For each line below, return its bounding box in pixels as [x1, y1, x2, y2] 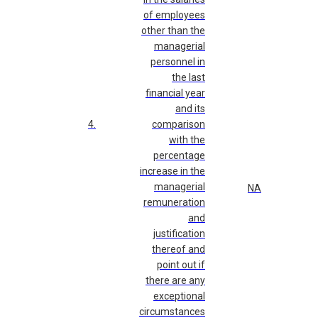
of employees [143, 9, 205, 21]
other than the [141, 25, 205, 37]
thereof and [152, 243, 205, 256]
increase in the [140, 165, 205, 177]
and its [175, 103, 205, 115]
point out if [157, 259, 205, 271]
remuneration [143, 197, 205, 209]
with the [169, 134, 205, 146]
